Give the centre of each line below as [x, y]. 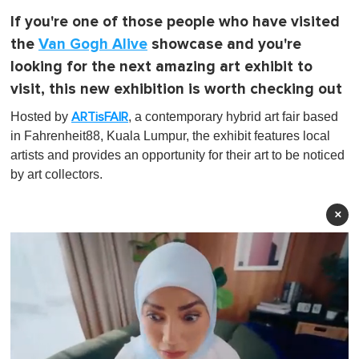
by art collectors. [56, 174]
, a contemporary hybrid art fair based [233, 116]
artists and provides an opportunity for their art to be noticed [177, 155]
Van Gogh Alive [93, 44]
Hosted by [41, 116]
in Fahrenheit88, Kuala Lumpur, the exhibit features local [170, 135]
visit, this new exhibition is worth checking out [176, 89]
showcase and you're [224, 44]
